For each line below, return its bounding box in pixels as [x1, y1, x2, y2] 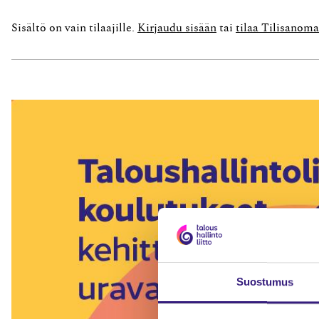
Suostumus [236, 276, 294, 288]
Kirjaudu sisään [137, 21, 216, 33]
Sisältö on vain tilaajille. [11, 21, 137, 33]
